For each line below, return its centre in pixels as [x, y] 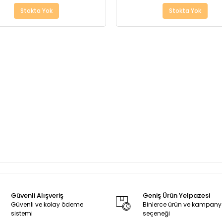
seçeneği [157, 213]
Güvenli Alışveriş [37, 195]
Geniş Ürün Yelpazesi [177, 195]
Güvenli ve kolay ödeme [47, 204]
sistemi [22, 213]
